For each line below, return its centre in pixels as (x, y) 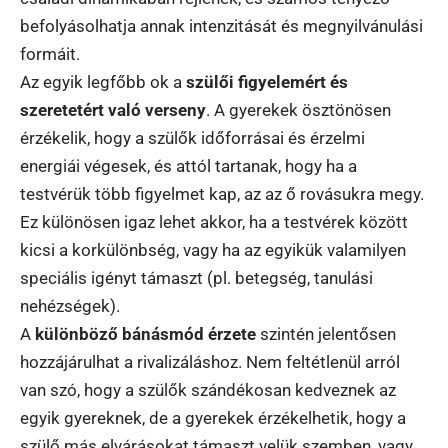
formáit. (50, 53)
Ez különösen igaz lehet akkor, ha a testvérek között (214, 221)
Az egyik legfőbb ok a (103, 81)
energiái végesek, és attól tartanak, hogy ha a (188, 165)
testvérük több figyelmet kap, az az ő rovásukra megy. (222, 193)
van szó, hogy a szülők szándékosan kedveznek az (208, 389)
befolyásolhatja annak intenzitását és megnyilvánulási (221, 25)
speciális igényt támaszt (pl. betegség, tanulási (196, 277)
